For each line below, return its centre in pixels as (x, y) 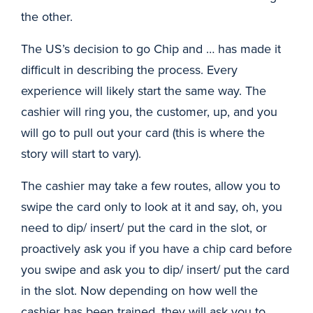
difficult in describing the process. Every (129, 70)
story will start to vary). (83, 153)
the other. (47, 16)
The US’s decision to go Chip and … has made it (151, 49)
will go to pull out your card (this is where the (143, 132)
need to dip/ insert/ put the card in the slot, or (144, 227)
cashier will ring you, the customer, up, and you (149, 111)
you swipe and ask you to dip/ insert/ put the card (155, 269)
